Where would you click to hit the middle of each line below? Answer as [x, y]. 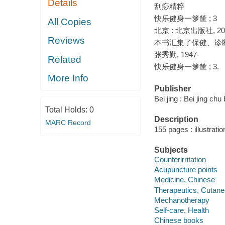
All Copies [70, 22]
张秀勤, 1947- [177, 54]
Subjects [171, 150]
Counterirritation [180, 160]
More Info [68, 78]
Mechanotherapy [182, 200]
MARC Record [68, 122]
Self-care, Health [181, 210]
